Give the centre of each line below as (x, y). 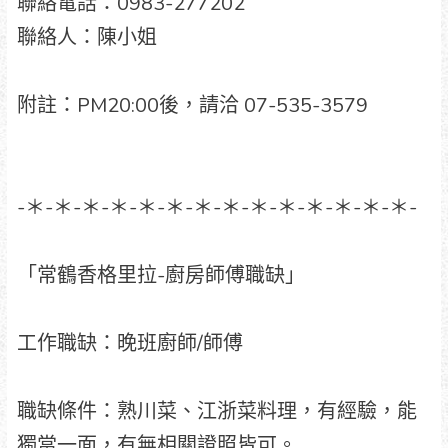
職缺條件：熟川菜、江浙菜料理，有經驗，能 (216, 411)
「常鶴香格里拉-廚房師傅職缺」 (160, 275)
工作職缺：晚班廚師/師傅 (129, 343)
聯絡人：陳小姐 (86, 37)
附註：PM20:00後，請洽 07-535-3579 (192, 105)
